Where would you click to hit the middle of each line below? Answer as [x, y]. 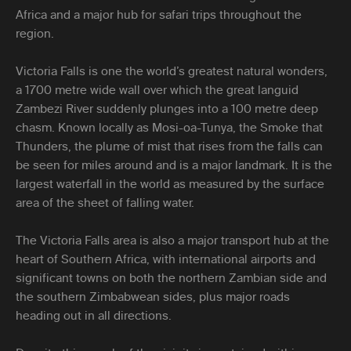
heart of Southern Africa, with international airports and [166, 259]
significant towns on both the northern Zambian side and [171, 278]
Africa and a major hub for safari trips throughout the [159, 14]
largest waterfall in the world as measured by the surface [170, 184]
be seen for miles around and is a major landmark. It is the [174, 165]
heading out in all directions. [94, 315]
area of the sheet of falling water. [105, 203]
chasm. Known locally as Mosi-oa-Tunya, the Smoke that [169, 127]
